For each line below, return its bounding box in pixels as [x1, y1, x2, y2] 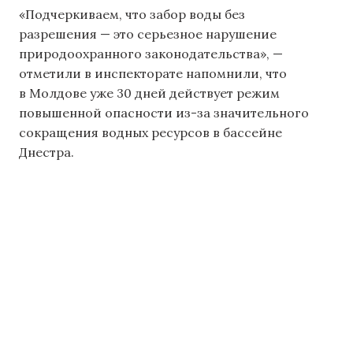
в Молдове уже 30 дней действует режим [19, 84, 280, 101]
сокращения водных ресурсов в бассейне [19, 124, 282, 140]
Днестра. [19, 143, 74, 160]
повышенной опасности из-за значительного [19, 104, 309, 121]
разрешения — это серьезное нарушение [19, 25, 277, 42]
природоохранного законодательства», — [19, 45, 283, 61]
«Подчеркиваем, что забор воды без [19, 6, 245, 22]
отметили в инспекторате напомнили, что [19, 65, 287, 81]
